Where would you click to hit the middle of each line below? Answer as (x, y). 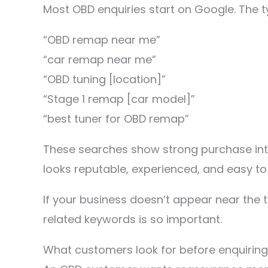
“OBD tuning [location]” (104, 79)
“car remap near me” (100, 60)
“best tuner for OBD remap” (116, 119)
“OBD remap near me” (102, 40)
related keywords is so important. (133, 219)
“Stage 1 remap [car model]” (119, 99)
